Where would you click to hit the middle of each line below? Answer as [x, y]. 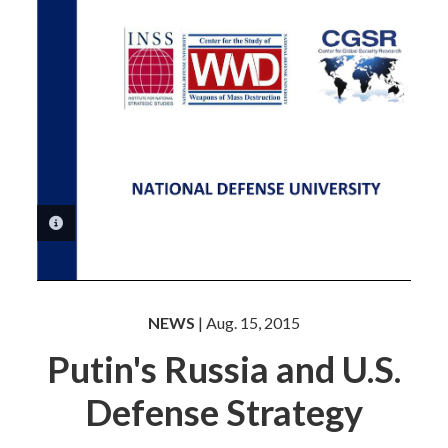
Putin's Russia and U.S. [224, 368]
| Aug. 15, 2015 [247, 322]
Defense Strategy [224, 411]
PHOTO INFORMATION [141, 222]
